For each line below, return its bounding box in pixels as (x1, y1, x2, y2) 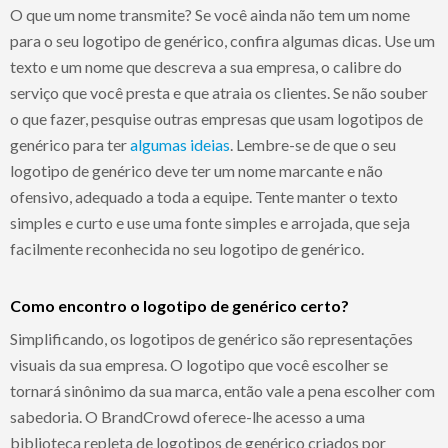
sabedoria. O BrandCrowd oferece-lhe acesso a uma (10, 406, 365, 426)
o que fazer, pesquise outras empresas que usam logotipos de (10, 108, 423, 128)
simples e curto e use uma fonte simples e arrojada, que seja (10, 212, 410, 232)
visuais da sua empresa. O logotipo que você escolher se (10, 354, 388, 374)
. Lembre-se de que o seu (230, 134, 396, 154)
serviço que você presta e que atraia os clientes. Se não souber (10, 82, 428, 102)
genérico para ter (10, 134, 130, 154)
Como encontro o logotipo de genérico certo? (10, 295, 349, 315)
